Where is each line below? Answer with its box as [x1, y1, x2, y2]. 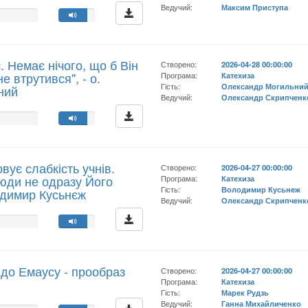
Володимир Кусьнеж [221, 184, 301, 195]
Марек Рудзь [221, 287, 269, 298]
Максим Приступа [221, 1, 289, 12]
